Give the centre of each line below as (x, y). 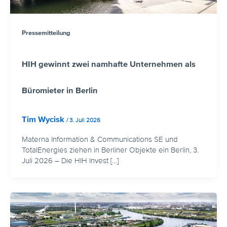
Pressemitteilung (46, 32)
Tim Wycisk (44, 119)
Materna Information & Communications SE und (100, 139)
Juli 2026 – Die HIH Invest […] (70, 161)
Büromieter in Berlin (60, 90)
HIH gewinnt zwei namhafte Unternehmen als (108, 64)
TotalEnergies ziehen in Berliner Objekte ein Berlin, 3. (110, 150)
